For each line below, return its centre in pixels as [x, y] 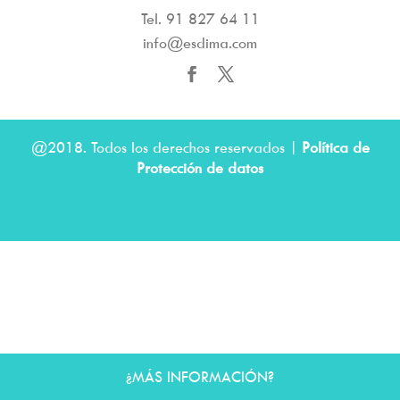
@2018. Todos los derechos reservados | [166, 147]
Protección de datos [200, 167]
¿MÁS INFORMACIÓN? [200, 377]
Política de [335, 147]
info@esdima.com [200, 42]
